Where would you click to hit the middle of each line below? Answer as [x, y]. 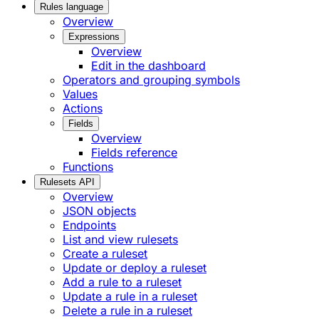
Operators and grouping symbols [151, 80]
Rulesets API [67, 182]
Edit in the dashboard [148, 66]
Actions [83, 109]
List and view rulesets [120, 240]
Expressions [94, 37]
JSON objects [99, 211]
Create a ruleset [105, 254]
